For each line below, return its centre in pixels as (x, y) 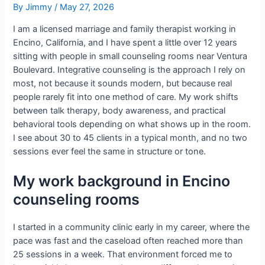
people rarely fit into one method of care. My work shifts (126, 97)
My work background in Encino (122, 181)
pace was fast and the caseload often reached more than (128, 241)
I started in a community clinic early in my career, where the (132, 227)
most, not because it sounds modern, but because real (123, 83)
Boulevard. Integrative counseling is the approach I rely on (130, 70)
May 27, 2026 (87, 7)
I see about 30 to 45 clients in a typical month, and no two (130, 138)
